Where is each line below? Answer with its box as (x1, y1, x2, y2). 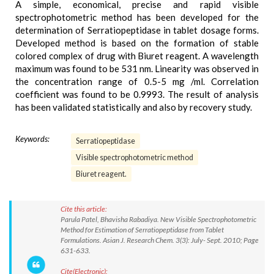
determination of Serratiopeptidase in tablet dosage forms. (15, 24, 259, 35)
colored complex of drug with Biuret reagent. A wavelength (15, 50, 259, 61)
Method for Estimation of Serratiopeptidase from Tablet (61, 225, 224, 234)
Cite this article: (61, 204, 107, 213)
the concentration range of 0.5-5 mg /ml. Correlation (15, 76, 259, 87)
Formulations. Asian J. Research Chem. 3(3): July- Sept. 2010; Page (61, 235, 259, 245)
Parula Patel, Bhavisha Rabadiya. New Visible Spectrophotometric (61, 215, 256, 224)
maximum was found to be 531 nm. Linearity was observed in (15, 63, 259, 74)
